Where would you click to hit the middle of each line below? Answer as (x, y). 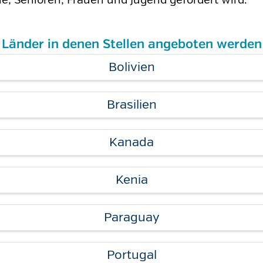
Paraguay (131, 217)
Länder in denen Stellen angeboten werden (131, 44)
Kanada (131, 142)
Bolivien (131, 67)
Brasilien (131, 104)
